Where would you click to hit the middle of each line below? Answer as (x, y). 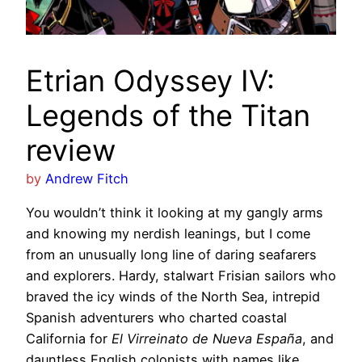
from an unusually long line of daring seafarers (171, 255)
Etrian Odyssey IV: (150, 80)
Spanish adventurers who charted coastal (156, 318)
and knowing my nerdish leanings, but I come (168, 234)
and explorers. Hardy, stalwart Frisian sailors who (181, 276)
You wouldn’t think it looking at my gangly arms (175, 213)
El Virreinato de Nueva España (207, 339)
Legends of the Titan (168, 115)
